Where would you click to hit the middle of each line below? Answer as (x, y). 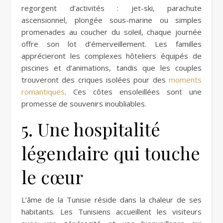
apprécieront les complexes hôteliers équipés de (111, 56)
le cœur (52, 176)
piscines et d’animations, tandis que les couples (111, 67)
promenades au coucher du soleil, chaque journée (111, 32)
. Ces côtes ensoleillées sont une (133, 91)
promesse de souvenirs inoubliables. (84, 103)
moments (185, 79)
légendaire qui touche (111, 153)
